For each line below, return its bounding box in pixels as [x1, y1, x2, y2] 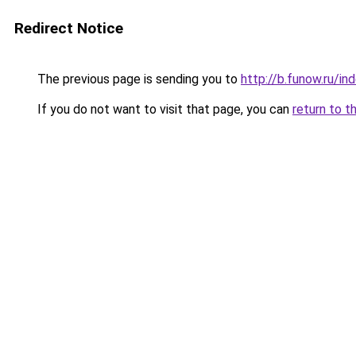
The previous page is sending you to [34, 72, 241, 87]
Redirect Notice [14, 19, 123, 37]
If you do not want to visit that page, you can [34, 102, 292, 117]
